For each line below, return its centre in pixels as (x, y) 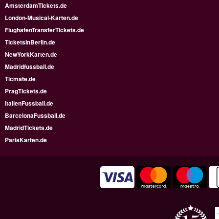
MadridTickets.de (29, 127)
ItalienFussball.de (29, 103)
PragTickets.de (26, 91)
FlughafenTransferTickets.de (44, 30)
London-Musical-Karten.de (42, 17)
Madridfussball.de (30, 66)
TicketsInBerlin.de (30, 42)
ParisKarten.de (26, 140)
